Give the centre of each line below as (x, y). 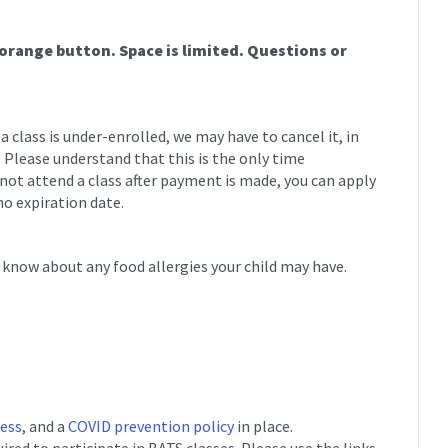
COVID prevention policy (151, 426)
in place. (263, 426)
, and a (45, 426)
